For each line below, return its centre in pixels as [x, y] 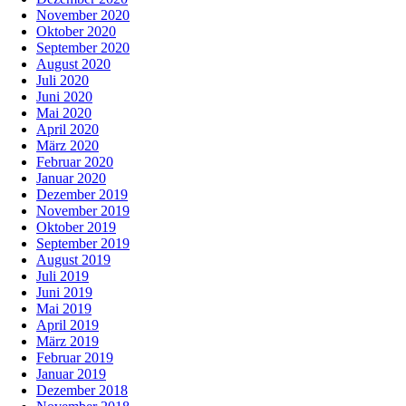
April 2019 [68, 325]
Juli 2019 [63, 276]
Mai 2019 [64, 309]
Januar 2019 [71, 374]
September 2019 [83, 244]
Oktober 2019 [76, 227]
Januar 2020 [71, 179]
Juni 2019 [64, 293]
